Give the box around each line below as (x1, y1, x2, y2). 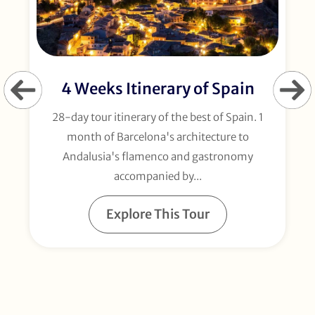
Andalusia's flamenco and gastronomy (62, 150, 253, 164)
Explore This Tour (105, 206, 210, 223)
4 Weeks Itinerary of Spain (60, 79, 255, 99)
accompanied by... (113, 169, 202, 184)
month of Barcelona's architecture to (66, 130, 249, 144)
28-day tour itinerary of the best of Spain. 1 (51, 110, 264, 124)
